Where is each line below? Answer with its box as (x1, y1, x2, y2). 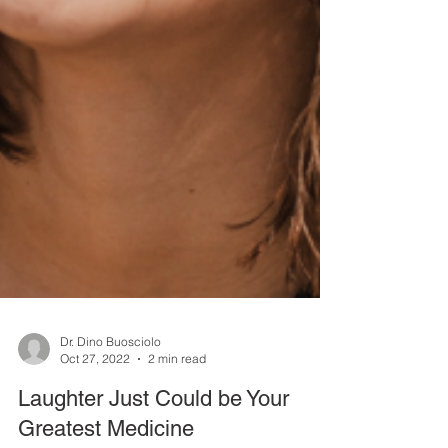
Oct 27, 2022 (60, 399, 130, 414)
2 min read (148, 399, 206, 414)
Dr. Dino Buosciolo (60, 382, 161, 397)
